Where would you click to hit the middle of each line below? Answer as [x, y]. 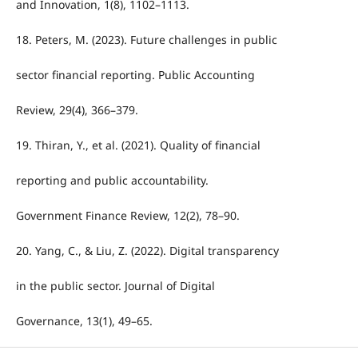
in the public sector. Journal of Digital [115, 286]
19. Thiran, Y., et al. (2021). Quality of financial [138, 145]
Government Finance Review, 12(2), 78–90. [127, 215]
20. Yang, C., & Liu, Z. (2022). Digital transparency [147, 251]
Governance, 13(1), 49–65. [84, 321]
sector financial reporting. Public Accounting [135, 74]
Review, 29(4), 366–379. [77, 109]
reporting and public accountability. [112, 180]
